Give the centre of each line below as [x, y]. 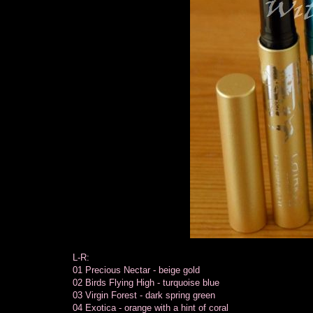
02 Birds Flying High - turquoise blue [146, 282]
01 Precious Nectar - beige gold [136, 270]
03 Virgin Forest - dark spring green [144, 295]
